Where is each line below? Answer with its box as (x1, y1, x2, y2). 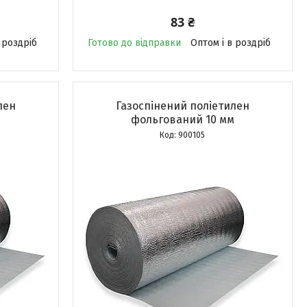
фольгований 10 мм (130, 113, 234, 126)
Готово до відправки (87, 37, 181, 49)
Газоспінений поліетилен (115, 99, 249, 112)
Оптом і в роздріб (190, 37, 271, 49)
